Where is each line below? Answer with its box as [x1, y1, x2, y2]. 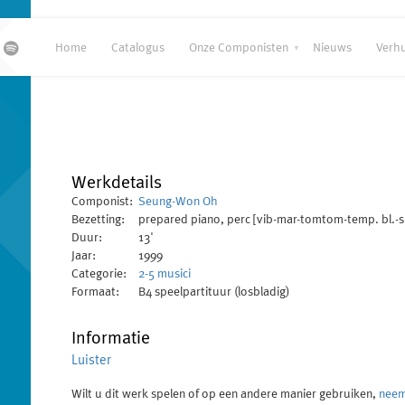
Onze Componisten [189, 40, 288, 54]
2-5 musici [138, 266, 191, 280]
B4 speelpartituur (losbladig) [138, 284, 290, 298]
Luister [71, 352, 111, 367]
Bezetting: [71, 212, 138, 226]
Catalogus [111, 40, 165, 54]
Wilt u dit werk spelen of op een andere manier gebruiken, [71, 386, 379, 400]
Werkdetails [71, 172, 162, 192]
